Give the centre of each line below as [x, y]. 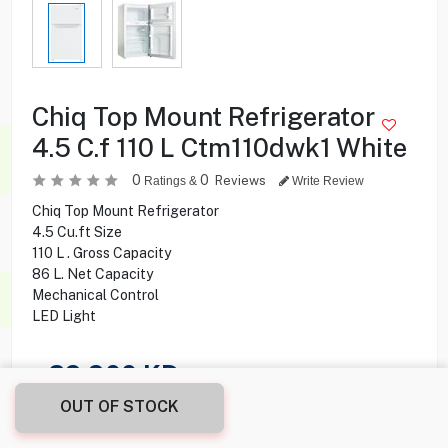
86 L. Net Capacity [92, 273]
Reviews [241, 180]
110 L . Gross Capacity [101, 252]
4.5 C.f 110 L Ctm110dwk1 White [219, 147]
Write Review [326, 180]
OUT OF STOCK [119, 406]
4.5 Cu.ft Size [76, 231]
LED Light [63, 315]
